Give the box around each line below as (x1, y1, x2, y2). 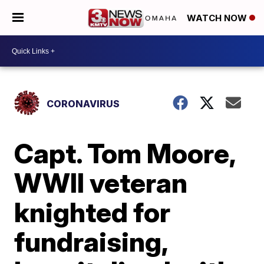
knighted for (14, 196, 171, 229)
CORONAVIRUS (47, 98, 120, 110)
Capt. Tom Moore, (14, 137, 236, 170)
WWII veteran (14, 166, 188, 199)
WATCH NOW (187, 12, 249, 24)
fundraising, (14, 225, 168, 258)
